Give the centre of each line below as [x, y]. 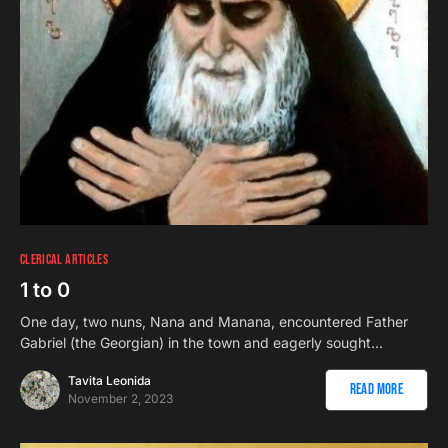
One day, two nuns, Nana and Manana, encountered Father [214, 321]
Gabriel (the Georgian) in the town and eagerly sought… [201, 342]
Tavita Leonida [109, 380]
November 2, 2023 [120, 398]
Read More [376, 389]
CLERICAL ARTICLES [64, 259]
